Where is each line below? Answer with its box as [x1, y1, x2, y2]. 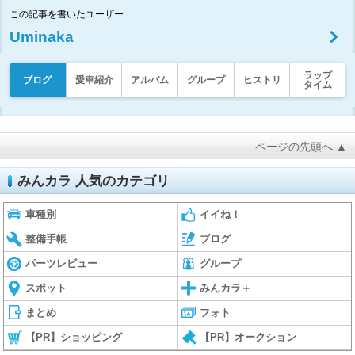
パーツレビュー [25, 257, 98, 269]
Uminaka [10, 28, 74, 45]
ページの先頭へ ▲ [255, 139, 347, 153]
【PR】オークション [200, 330, 296, 343]
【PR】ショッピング [25, 330, 123, 343]
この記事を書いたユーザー [10, 8, 124, 20]
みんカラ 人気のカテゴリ [17, 173, 170, 189]
